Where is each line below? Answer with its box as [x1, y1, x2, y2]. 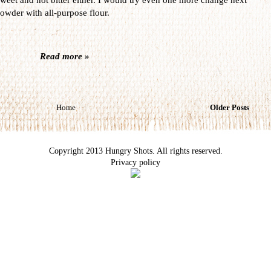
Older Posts [210, 103, 249, 113]
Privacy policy [111, 157, 160, 168]
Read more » [40, 50, 90, 61]
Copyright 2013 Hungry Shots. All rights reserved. [48, 146, 223, 156]
